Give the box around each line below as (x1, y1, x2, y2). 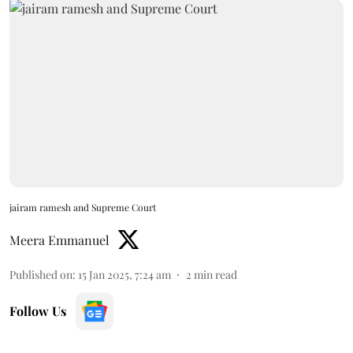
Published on (9, 266, 72, 282)
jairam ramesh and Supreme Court (9, 200, 156, 214)
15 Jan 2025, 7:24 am (78, 266, 171, 282)
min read (194, 266, 237, 282)
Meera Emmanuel (9, 231, 110, 248)
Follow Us (9, 302, 66, 319)
